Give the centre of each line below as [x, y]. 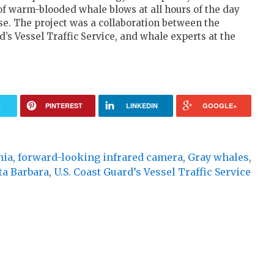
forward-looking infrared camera [100, 157]
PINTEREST [64, 106]
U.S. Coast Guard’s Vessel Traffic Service [152, 172]
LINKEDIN [142, 106]
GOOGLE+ [220, 106]
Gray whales [218, 157]
